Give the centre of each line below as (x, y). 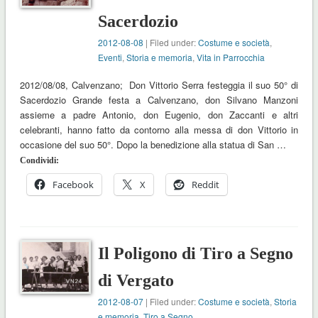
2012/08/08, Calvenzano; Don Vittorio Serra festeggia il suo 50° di (159, 85)
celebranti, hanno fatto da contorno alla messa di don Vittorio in (159, 130)
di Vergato (136, 281)
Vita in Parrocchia (231, 57)
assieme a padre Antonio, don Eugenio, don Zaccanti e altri (159, 115)
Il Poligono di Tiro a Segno (196, 254)
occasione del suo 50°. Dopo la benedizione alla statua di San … (153, 145)
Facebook (73, 185)
